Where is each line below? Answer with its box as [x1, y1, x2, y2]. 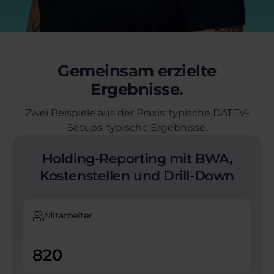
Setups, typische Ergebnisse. [67, 122, 207, 134]
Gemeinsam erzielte [57, 61, 217, 81]
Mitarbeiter [45, 210, 92, 221]
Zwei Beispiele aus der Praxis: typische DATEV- [24, 107, 250, 119]
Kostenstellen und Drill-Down [40, 168, 234, 185]
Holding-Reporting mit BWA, [42, 150, 232, 168]
